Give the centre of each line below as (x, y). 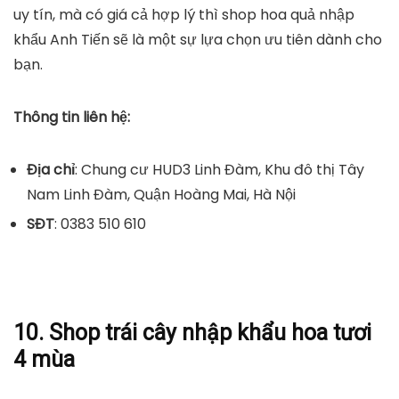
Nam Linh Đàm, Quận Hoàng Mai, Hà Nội (161, 195)
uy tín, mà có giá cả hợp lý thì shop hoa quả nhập (184, 15)
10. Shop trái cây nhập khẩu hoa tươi (192, 333)
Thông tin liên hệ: (72, 118)
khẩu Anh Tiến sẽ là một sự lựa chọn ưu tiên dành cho (198, 40)
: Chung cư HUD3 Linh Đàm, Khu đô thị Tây (220, 170)
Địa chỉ (51, 170)
